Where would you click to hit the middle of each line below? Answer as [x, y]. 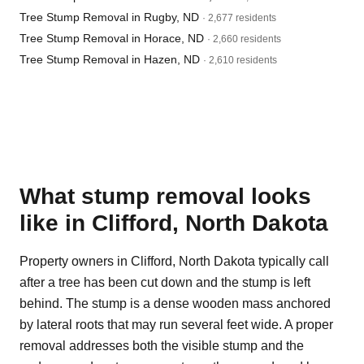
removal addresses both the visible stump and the [162, 346]
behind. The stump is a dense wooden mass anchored [175, 303]
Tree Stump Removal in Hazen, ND [110, 59]
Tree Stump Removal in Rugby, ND [109, 17]
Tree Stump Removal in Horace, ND [112, 38]
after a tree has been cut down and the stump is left [165, 282]
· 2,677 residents [239, 18]
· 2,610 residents [240, 60]
